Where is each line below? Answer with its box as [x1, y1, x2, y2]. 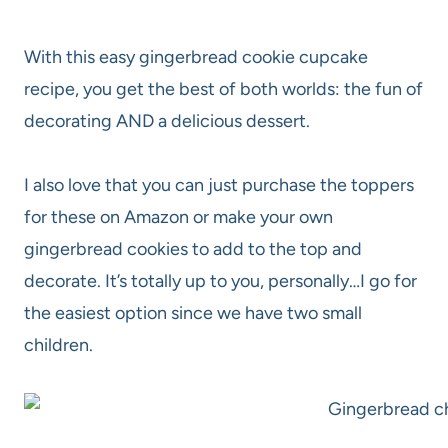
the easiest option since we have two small [24, 301, 362, 324]
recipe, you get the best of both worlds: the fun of [24, 77, 423, 100]
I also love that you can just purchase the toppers [24, 173, 414, 196]
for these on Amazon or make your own [24, 205, 333, 228]
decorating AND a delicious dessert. [24, 109, 314, 132]
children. [24, 333, 93, 356]
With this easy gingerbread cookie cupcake [24, 45, 368, 68]
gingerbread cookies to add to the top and [24, 237, 362, 260]
